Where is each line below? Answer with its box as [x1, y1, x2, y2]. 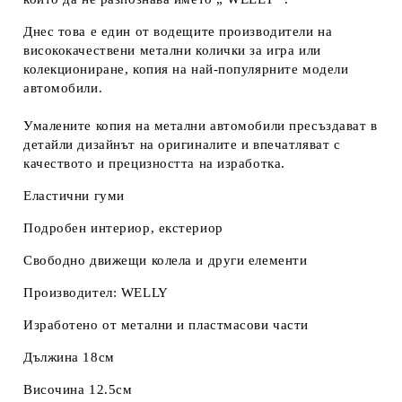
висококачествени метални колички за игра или [23, 43, 321, 58]
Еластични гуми [23, 188, 125, 204]
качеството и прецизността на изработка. [23, 156, 285, 171]
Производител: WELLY [23, 285, 169, 301]
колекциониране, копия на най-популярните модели [23, 62, 349, 77]
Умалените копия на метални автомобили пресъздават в [23, 118, 378, 134]
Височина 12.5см [23, 382, 133, 398]
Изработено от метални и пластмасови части [23, 318, 309, 333]
